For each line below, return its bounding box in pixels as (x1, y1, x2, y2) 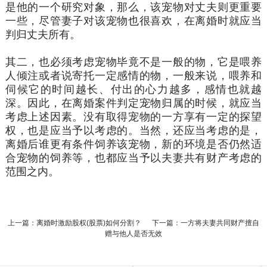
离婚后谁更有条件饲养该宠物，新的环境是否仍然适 (5, 138, 262, 150)
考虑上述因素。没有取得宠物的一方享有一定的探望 (5, 110, 262, 123)
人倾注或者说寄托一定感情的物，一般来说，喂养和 (5, 69, 262, 82)
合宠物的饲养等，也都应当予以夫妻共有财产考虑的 (5, 151, 262, 164)
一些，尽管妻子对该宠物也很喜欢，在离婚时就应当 (5, 14, 262, 27)
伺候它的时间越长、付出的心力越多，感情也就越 (5, 83, 262, 95)
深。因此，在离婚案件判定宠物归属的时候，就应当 (5, 97, 262, 109)
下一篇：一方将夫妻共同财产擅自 (151, 218, 259, 227)
